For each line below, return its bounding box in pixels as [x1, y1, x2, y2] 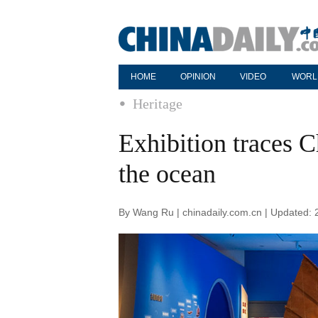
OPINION [180, 72, 216, 82]
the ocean [119, 160, 216, 188]
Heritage [133, 96, 182, 111]
